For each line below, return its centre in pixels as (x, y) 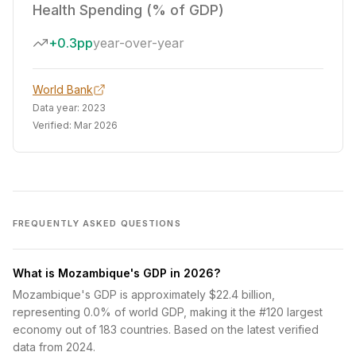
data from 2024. (54, 347)
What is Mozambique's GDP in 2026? (116, 273)
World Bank (63, 89)
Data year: (57, 108)
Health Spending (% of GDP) (128, 10)
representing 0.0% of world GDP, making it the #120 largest (168, 312)
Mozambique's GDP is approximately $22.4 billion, (144, 294)
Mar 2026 (96, 125)
